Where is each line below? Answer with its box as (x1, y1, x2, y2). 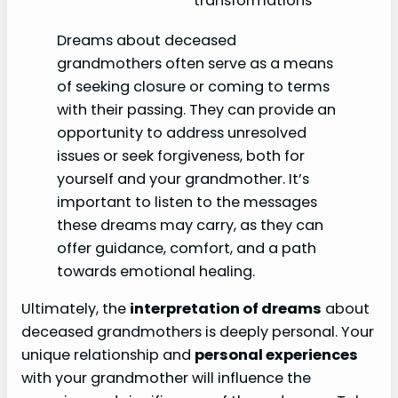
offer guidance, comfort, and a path (57, 237, 316, 259)
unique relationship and (21, 345, 195, 366)
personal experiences (195, 345, 358, 366)
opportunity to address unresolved (57, 122, 306, 143)
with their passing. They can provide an (57, 99, 336, 120)
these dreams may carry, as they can (57, 214, 323, 235)
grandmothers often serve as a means (57, 52, 333, 74)
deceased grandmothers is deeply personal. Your (21, 322, 374, 343)
